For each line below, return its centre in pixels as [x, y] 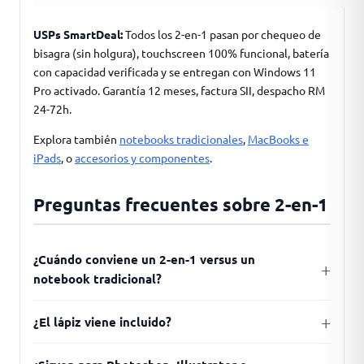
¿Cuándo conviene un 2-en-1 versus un [144, 259]
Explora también [76, 139]
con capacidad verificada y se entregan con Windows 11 [175, 71]
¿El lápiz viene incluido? [102, 322]
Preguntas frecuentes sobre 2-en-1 [181, 204]
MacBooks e [278, 139]
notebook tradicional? [97, 279]
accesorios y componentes [142, 158]
